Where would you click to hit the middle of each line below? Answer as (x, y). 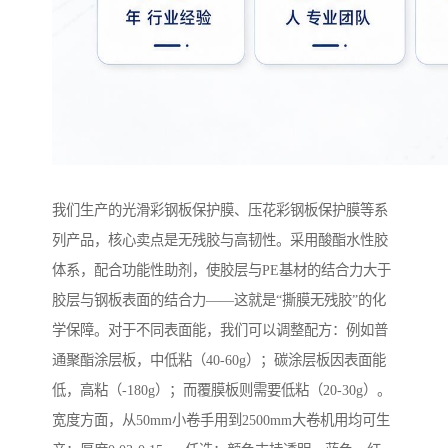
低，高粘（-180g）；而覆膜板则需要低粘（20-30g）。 (221, 389)
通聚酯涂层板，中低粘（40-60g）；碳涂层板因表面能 (219, 359)
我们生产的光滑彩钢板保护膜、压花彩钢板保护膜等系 (220, 209)
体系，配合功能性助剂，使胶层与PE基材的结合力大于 (221, 269)
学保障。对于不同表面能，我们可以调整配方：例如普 (220, 329)
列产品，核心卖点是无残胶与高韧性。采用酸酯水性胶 (220, 239)
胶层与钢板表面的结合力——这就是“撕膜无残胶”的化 (219, 299)
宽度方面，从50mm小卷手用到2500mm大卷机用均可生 (221, 419)
